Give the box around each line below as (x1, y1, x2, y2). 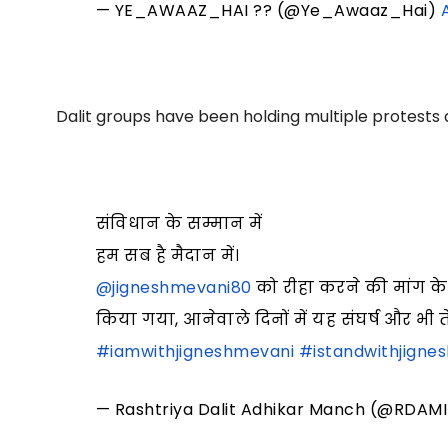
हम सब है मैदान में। (95, 243, 240, 267)
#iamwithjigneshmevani (95, 339, 295, 363)
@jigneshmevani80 (95, 275, 252, 299)
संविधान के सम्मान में (95, 211, 263, 235)
